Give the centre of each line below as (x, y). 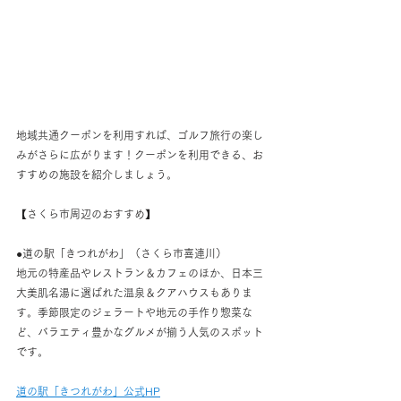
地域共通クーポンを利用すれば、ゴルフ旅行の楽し (140, 136)
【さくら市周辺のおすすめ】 (86, 214)
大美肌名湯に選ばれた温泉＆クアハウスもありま (134, 293)
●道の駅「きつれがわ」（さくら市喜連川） (121, 254)
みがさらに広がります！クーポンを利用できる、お (140, 155)
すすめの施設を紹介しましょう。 (97, 175)
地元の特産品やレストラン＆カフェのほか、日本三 (140, 273)
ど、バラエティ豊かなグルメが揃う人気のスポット (140, 333)
